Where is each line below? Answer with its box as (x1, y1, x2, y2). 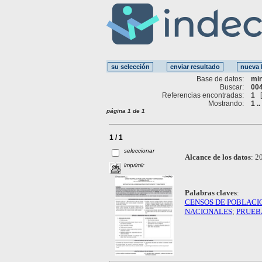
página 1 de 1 (106, 107, 145, 114)
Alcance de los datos (184, 152, 251, 161)
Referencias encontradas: (162, 91, 244, 99)
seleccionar (124, 147, 155, 154)
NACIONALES (184, 206, 232, 216)
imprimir (124, 161, 144, 168)
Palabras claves (184, 188, 237, 197)
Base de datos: (196, 74, 244, 83)
